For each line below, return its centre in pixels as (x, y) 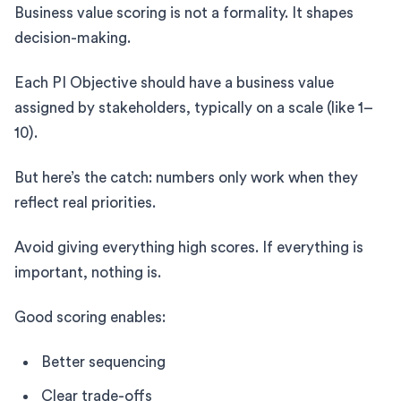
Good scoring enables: (90, 317)
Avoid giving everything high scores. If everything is (189, 247)
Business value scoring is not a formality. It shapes (184, 13)
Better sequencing (103, 362)
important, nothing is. (88, 272)
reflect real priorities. (85, 202)
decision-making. (73, 38)
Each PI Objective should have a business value (174, 82)
